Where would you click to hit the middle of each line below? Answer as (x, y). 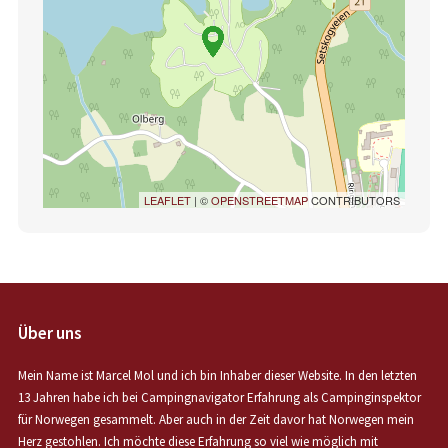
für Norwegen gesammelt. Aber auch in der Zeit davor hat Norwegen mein (215, 420)
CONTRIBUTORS (354, 200)
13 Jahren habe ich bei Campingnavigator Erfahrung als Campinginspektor (219, 398)
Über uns (49, 333)
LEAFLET (168, 200)
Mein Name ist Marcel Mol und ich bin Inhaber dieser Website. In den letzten (217, 376)
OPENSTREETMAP (260, 200)
